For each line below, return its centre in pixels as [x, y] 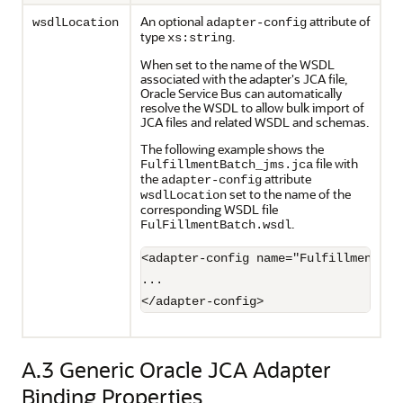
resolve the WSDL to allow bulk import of [252, 107]
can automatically [292, 93]
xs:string [200, 38]
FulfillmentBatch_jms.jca [227, 165]
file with [336, 163]
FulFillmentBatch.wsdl [216, 225]
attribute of [339, 21]
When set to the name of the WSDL [237, 64]
